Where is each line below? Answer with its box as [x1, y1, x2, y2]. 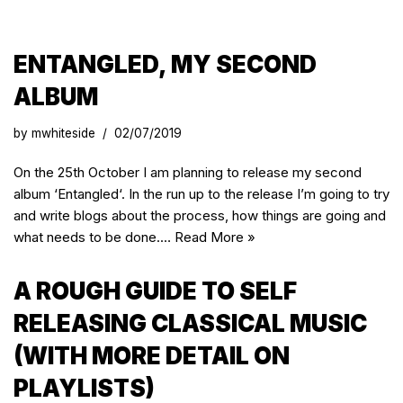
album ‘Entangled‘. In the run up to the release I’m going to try [13, 185, 390, 202]
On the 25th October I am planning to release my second [13, 164, 362, 181]
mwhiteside [31, 126, 95, 140]
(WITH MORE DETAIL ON [13, 342, 290, 370]
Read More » [175, 228, 255, 246]
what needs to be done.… [13, 228, 175, 246]
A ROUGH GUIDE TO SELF [13, 277, 297, 305]
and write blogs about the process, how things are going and [13, 207, 386, 224]
